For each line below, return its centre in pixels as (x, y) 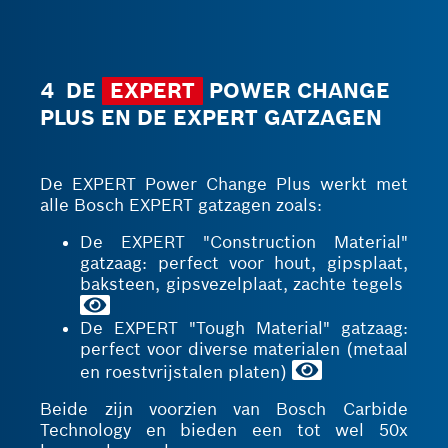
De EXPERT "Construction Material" (244, 242)
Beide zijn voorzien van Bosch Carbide (224, 409)
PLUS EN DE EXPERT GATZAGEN (211, 117)
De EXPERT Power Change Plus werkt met (224, 184)
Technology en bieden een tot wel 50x (224, 430)
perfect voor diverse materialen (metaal (244, 349)
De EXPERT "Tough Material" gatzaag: (244, 328)
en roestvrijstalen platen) (186, 372)
